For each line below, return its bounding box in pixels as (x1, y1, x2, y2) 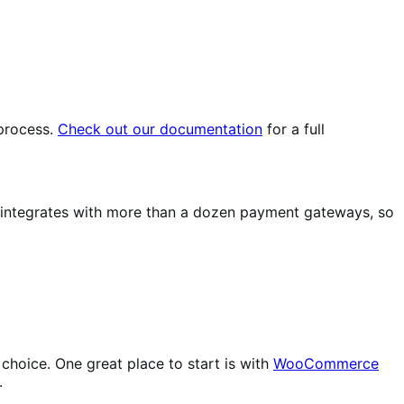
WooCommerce (273, 354, 379, 373)
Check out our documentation (58, 120, 262, 139)
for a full (262, 120, 325, 139)
